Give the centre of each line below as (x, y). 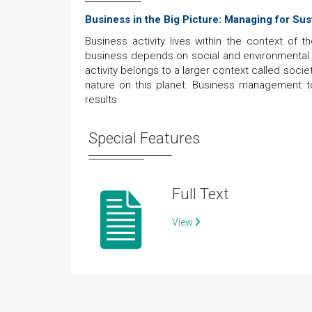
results (101, 100)
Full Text (201, 194)
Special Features (144, 138)
